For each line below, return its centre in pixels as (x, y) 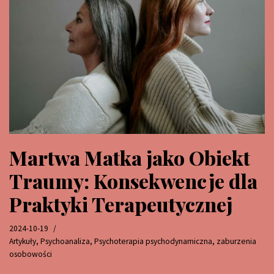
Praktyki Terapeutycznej (121, 204)
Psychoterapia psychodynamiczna (153, 241)
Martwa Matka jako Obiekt (130, 157)
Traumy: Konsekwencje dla (133, 180)
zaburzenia (236, 241)
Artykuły (23, 241)
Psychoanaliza (65, 241)
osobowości (31, 254)
